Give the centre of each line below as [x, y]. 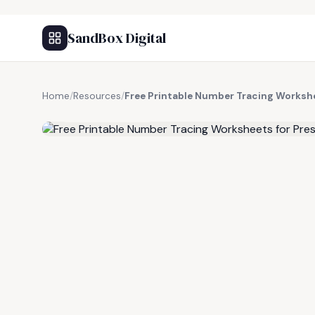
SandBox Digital [117, 38]
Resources [97, 96]
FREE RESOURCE [112, 112]
